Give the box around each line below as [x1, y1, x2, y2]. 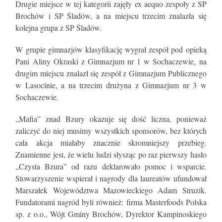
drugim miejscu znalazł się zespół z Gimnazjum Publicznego [15, 67, 207, 78]
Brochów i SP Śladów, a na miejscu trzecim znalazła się [15, 10, 207, 21]
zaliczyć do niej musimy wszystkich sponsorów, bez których [15, 125, 207, 136]
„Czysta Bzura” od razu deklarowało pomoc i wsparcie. [15, 161, 207, 171]
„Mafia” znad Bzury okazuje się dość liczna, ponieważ [15, 113, 207, 124]
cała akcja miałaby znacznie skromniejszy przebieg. [15, 137, 207, 148]
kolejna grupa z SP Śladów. [15, 22, 102, 33]
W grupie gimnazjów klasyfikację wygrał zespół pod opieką [15, 44, 207, 55]
